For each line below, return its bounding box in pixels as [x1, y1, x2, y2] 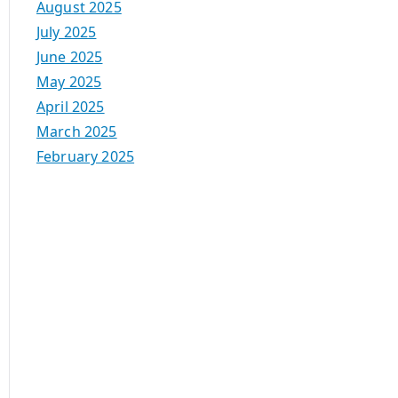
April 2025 [36, 97, 105, 117]
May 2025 [36, 72, 102, 92]
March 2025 [36, 122, 117, 142]
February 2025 [36, 147, 135, 167]
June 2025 [36, 47, 103, 68]
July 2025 [36, 22, 97, 43]
